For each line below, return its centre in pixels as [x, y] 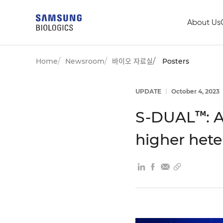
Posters [176, 61]
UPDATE [149, 91]
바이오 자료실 [132, 61]
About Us [204, 22]
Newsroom [85, 61]
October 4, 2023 [195, 91]
